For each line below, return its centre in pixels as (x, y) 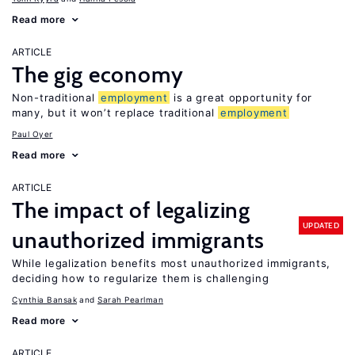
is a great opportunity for (241, 97)
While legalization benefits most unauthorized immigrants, (171, 263)
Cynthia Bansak (44, 300)
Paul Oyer (32, 134)
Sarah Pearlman (130, 300)
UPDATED (321, 225)
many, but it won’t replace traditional (115, 113)
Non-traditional (55, 97)
